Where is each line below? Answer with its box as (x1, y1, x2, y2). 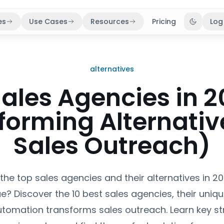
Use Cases (29, 16, 68, 26)
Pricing (152, 16, 176, 26)
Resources (90, 16, 129, 26)
